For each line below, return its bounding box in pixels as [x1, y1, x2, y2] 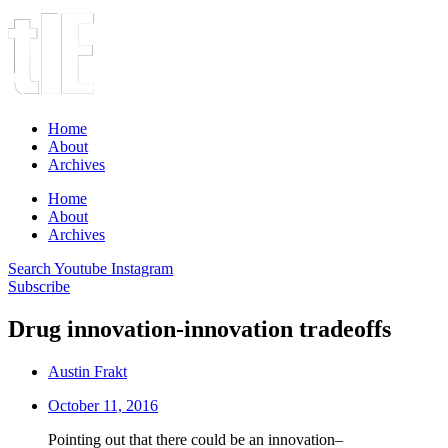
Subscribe [8, 278, 70, 295]
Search [8, 260, 51, 277]
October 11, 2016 [48, 396, 158, 414]
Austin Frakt [48, 362, 127, 380]
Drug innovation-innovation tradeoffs [8, 315, 391, 342]
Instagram [111, 260, 173, 277]
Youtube [54, 260, 107, 277]
